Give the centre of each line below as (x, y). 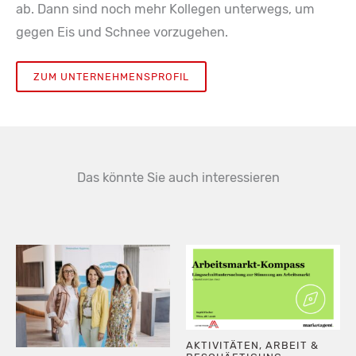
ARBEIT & (292, 345)
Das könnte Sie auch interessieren (178, 177)
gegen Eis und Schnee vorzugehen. (122, 32)
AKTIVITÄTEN (223, 345)
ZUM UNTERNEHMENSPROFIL (111, 77)
